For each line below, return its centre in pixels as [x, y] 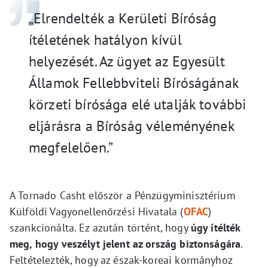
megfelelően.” [71, 148]
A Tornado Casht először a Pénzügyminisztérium [123, 196]
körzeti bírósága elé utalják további [138, 105]
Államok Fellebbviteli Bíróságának [134, 83]
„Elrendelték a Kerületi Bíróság [123, 19]
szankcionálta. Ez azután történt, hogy [100, 228]
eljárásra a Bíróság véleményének [132, 126]
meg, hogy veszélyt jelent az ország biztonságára [125, 244]
